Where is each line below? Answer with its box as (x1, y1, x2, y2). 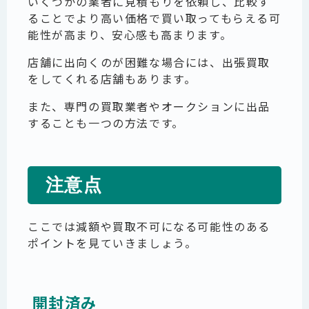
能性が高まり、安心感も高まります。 (28, 26, 232, 43)
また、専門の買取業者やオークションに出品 (28, 97, 270, 114)
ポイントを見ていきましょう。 (28, 234, 197, 251)
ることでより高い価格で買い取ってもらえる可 (28, 9, 281, 26)
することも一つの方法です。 (28, 114, 184, 131)
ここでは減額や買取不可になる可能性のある (28, 217, 271, 235)
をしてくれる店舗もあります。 (28, 70, 197, 87)
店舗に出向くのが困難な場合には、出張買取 (28, 53, 271, 70)
